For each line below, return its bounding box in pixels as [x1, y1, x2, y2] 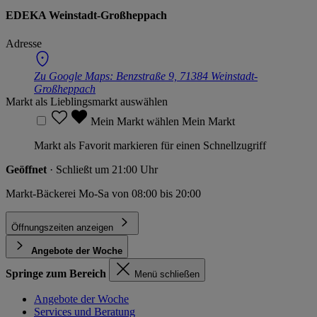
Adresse [6, 37, 42, 50]
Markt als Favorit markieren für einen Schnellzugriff [34, 139, 266, 151]
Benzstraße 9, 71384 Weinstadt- [116, 69, 258, 82]
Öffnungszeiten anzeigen [11, 221, 113, 233]
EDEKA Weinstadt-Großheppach [6, 9, 167, 22]
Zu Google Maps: [34, 69, 116, 82]
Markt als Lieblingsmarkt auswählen [6, 95, 168, 108]
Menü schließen [134, 268, 200, 279]
